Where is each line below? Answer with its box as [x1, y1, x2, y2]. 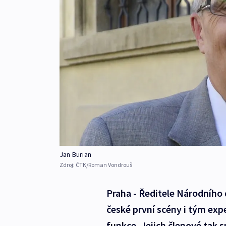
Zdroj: [60, 161, 76, 169]
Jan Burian [60, 150, 91, 159]
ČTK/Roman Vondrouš [76, 161, 132, 169]
